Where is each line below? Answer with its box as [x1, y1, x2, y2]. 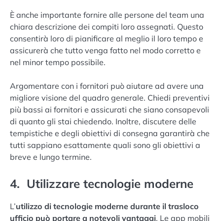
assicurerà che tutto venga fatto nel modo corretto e [10, 45, 201, 55]
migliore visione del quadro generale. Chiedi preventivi [10, 92, 210, 103]
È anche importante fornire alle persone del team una [10, 9, 204, 20]
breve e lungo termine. [10, 151, 92, 162]
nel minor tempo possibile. [10, 57, 106, 67]
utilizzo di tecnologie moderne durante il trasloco [16, 201, 199, 211]
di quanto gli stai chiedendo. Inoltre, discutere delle [10, 116, 196, 126]
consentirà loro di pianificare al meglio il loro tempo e [10, 33, 203, 43]
